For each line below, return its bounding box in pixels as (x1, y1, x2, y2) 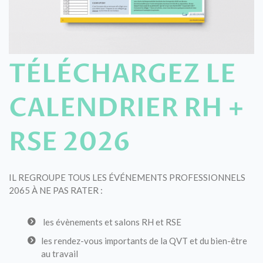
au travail (41, 248, 78, 259)
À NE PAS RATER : (32, 184, 103, 195)
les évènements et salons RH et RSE (41, 216, 181, 227)
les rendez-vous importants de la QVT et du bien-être (41, 235, 247, 246)
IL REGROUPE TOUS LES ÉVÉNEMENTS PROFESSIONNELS (9, 171, 245, 183)
